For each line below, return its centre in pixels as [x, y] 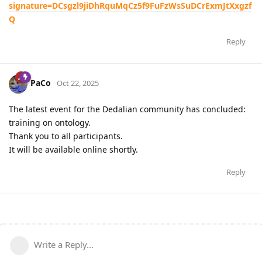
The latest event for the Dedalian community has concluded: [127, 109]
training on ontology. [50, 122]
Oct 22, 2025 [78, 83]
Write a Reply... [64, 244]
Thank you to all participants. [66, 136]
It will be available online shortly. [73, 149]
